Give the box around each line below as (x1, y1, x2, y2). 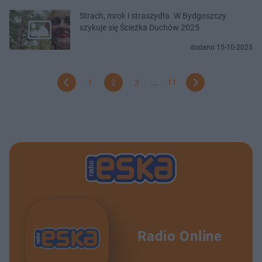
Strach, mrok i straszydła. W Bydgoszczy (80, 11, 226, 21)
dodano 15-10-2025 (190, 43, 253, 52)
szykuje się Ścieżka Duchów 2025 (80, 23, 199, 33)
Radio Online (137, 227, 222, 244)
